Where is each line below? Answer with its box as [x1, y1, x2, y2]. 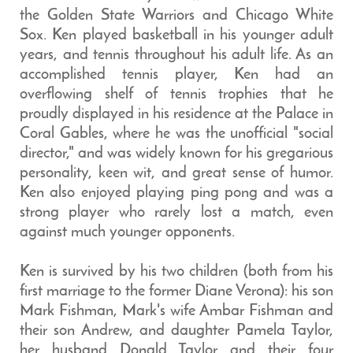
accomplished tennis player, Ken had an [20, 67, 333, 83]
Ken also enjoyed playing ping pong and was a [20, 185, 333, 201]
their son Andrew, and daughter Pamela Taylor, [20, 323, 333, 339]
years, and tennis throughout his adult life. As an [20, 47, 333, 63]
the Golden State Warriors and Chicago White [20, 8, 333, 24]
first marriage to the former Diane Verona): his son [20, 284, 333, 299]
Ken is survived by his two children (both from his [20, 264, 333, 280]
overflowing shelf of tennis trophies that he [20, 87, 333, 102]
